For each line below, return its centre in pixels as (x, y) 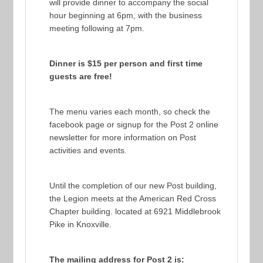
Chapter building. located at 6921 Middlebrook (135, 211)
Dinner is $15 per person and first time (126, 63)
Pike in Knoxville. (81, 224)
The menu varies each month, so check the (130, 111)
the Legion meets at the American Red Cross (133, 198)
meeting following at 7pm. (97, 28)
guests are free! (81, 76)
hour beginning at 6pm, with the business (126, 15)
